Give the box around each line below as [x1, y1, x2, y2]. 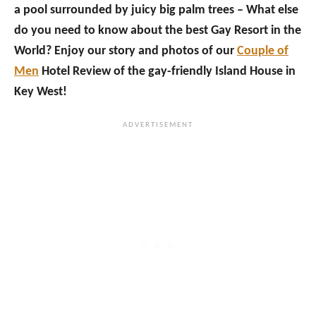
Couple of [237, 44, 288, 58]
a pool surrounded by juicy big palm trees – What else [14, 4, 298, 17]
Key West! [14, 85, 67, 99]
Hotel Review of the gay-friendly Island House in [39, 65, 296, 78]
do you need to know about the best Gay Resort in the [14, 24, 301, 37]
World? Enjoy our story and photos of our [14, 44, 237, 58]
